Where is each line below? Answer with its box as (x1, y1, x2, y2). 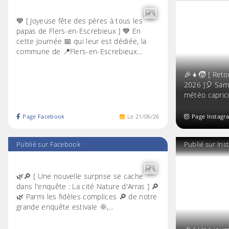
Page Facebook (22, 112, 65, 121)
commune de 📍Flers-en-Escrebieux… (16, 46, 143, 56)
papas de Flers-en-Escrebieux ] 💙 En (16, 26, 141, 36)
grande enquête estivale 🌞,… (16, 201, 114, 212)
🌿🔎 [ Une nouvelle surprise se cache (16, 171, 144, 181)
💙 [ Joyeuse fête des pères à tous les (16, 15, 143, 26)
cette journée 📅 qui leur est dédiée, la (16, 36, 147, 46)
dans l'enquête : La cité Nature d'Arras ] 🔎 (16, 181, 159, 191)
